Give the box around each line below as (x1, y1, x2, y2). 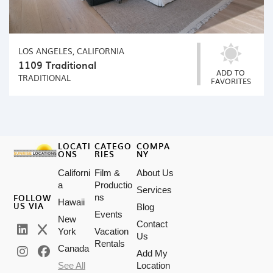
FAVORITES (210, 75, 251, 87)
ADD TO (216, 66, 245, 78)
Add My (136, 247, 168, 258)
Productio (94, 179, 133, 190)
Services (136, 184, 172, 195)
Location (136, 260, 170, 271)
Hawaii (57, 196, 85, 207)
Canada (57, 243, 89, 253)
